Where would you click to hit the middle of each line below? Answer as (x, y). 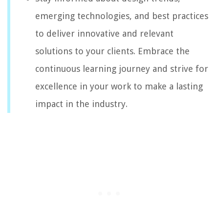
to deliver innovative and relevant (104, 33)
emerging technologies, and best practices (122, 16)
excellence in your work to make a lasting (119, 86)
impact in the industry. (81, 104)
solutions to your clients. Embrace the (112, 51)
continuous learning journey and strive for (122, 68)
